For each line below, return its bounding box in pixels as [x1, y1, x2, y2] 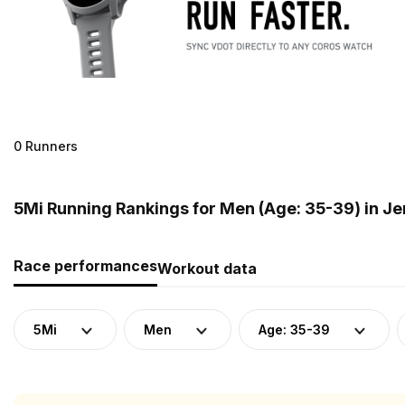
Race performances [14, 256, 157, 275]
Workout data [157, 259, 257, 278]
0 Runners [14, 137, 78, 154]
